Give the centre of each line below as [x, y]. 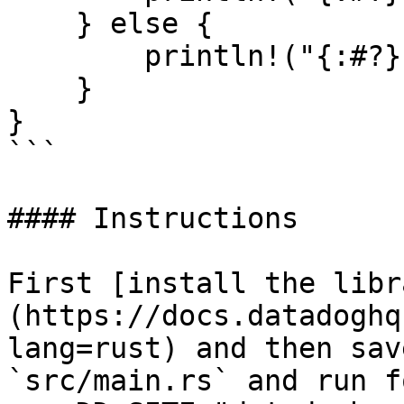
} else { [41, 23]
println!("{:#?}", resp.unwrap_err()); [76, 56]
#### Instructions [153, 218]
